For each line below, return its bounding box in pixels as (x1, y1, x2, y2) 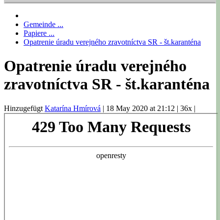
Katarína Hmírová (45, 104, 101, 112)
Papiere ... (24, 28, 55, 37)
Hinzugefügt (4, 104, 45, 112)
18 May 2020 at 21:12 (106, 104, 177, 112)
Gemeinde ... (24, 20, 63, 28)
